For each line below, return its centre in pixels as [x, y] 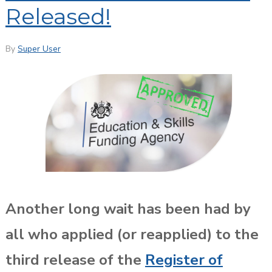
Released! [58, 16]
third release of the [75, 260]
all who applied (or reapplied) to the [132, 234]
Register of [184, 260]
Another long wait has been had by [128, 209]
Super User [39, 49]
